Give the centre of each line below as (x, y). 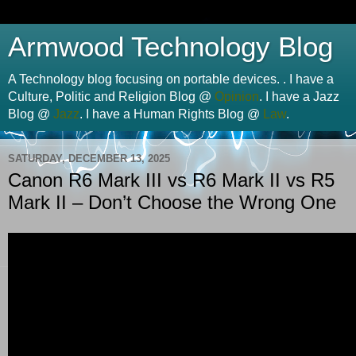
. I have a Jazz (299, 97)
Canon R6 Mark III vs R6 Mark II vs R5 (171, 180)
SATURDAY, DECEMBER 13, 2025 (89, 158)
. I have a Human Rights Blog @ (171, 114)
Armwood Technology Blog (170, 47)
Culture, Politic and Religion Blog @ (111, 97)
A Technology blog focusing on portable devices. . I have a (171, 79)
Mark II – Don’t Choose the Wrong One (172, 202)
